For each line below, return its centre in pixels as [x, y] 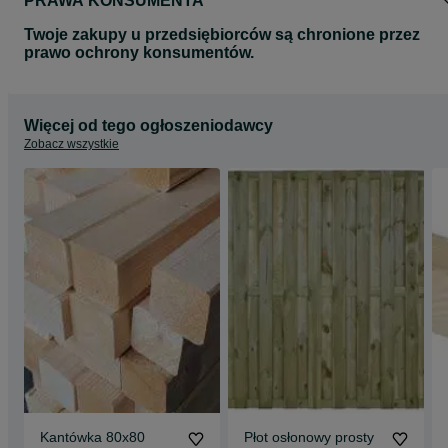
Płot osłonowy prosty [309, 437]
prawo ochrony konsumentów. [139, 53]
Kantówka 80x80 [92, 437]
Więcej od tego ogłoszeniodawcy [148, 126]
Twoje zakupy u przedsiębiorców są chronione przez [222, 35]
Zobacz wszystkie [71, 144]
